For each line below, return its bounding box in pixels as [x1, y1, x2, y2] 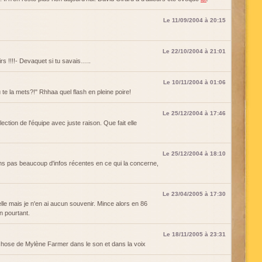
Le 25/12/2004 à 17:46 [163, 110, 226, 116]
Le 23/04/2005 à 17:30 [163, 191, 226, 197]
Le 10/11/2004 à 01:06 [163, 79, 226, 85]
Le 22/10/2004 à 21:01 [163, 48, 226, 54]
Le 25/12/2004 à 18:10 [163, 150, 226, 157]
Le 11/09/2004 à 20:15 [163, 17, 226, 23]
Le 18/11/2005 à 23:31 [163, 231, 226, 237]
